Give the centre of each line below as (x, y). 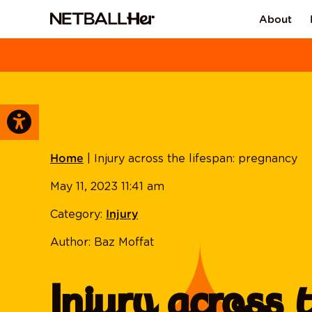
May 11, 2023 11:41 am (107, 186)
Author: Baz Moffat (102, 242)
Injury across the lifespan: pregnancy (196, 158)
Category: (78, 214)
